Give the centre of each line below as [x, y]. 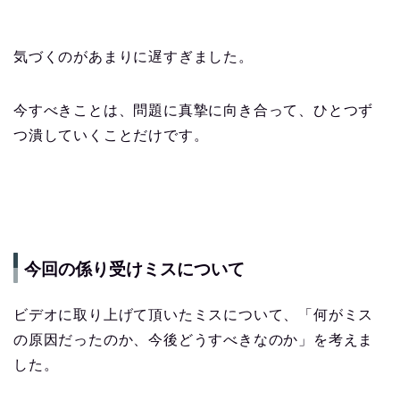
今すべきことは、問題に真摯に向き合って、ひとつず [194, 110]
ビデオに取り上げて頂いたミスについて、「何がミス [194, 315]
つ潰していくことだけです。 [111, 135]
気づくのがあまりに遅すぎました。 [133, 56]
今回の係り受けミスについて [134, 270]
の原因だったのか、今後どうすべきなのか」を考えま [194, 340]
